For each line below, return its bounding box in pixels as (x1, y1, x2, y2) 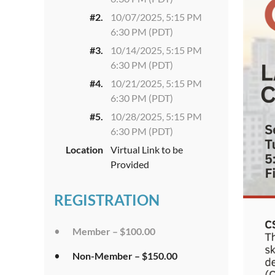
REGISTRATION (54, 191, 160, 209)
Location (66, 144, 103, 155)
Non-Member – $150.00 (72, 250, 177, 261)
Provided (110, 158, 149, 170)
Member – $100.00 (72, 225, 155, 237)
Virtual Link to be (110, 144, 183, 155)
